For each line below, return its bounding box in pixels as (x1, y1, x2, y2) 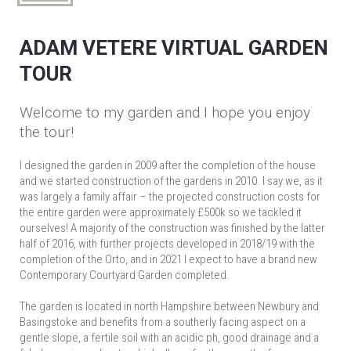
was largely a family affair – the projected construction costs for (20, 190, 320, 204)
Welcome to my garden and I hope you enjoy (20, 103, 310, 121)
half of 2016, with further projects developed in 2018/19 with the (20, 237, 315, 251)
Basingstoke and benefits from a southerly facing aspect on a (20, 315, 306, 329)
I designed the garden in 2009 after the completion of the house (20, 158, 316, 172)
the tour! (20, 123, 74, 141)
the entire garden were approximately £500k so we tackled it (20, 205, 302, 219)
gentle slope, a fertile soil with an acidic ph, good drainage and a (20, 331, 319, 345)
